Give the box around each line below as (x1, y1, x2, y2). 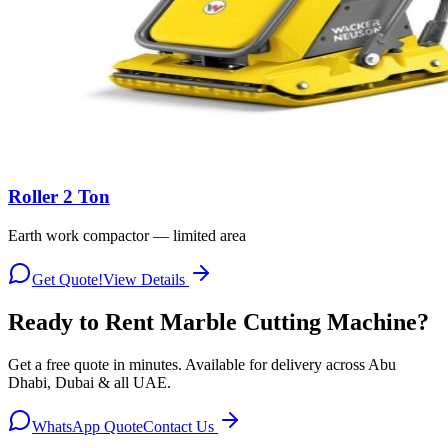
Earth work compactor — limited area (8, 227, 246, 245)
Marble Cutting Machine (160, 308, 417, 335)
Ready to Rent (8, 308, 160, 335)
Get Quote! (32, 271, 103, 289)
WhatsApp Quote (32, 417, 143, 435)
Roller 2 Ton (8, 186, 110, 208)
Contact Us (143, 417, 218, 435)
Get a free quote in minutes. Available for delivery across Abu (8, 355, 396, 373)
